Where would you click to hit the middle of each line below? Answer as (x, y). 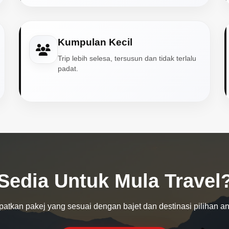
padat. (68, 69)
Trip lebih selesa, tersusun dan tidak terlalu (127, 59)
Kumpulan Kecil (95, 42)
